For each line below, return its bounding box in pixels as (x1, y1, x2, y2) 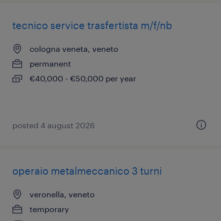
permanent (30, 59, 71, 68)
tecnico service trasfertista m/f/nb (12, 19, 172, 31)
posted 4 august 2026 (12, 120, 95, 130)
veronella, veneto (30, 189, 95, 199)
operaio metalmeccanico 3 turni (12, 165, 162, 177)
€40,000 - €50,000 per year (30, 74, 136, 83)
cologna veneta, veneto (30, 44, 118, 53)
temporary (30, 204, 69, 214)
